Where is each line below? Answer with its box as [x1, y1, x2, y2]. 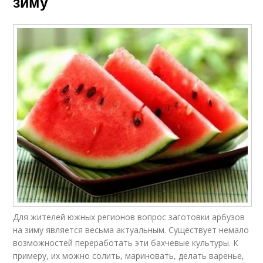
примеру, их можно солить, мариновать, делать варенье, [13, 249, 245, 261]
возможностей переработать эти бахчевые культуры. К [13, 237, 239, 248]
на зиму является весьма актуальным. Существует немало [13, 224, 249, 235]
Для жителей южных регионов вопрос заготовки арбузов [13, 211, 245, 222]
